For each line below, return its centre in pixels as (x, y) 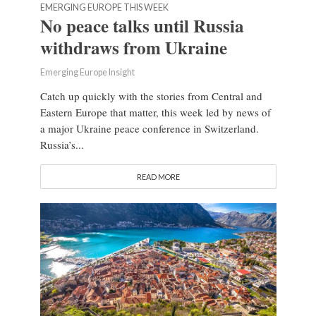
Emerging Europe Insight (87, 73)
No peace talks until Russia (142, 26)
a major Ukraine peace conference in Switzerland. (149, 129)
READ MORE (158, 177)
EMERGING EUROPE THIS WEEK (104, 8)
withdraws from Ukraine (133, 48)
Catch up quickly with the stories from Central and (151, 96)
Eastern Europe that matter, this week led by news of (155, 113)
